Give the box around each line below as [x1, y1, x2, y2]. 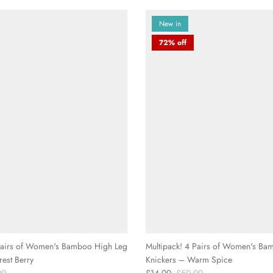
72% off [159, 37, 186, 49]
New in [159, 18, 181, 30]
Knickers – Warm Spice [146, 253, 232, 266]
